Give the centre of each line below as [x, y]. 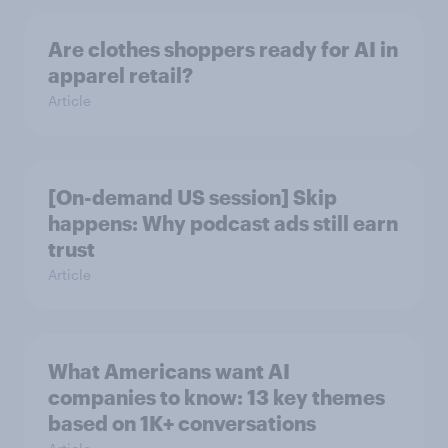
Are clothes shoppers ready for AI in [223, 49]
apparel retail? [120, 75]
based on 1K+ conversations [182, 423]
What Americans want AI [169, 371]
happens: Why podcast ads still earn [223, 223]
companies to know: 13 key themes [216, 397]
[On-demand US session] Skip [192, 197]
